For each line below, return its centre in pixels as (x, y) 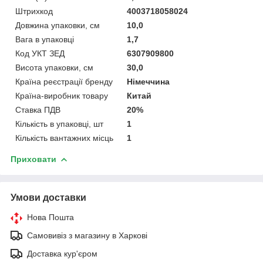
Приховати (33, 159)
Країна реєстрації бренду (64, 81)
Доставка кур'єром (62, 253)
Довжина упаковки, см (58, 25)
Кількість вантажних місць (64, 138)
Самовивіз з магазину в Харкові (87, 235)
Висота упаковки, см (54, 67)
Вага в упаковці (45, 39)
